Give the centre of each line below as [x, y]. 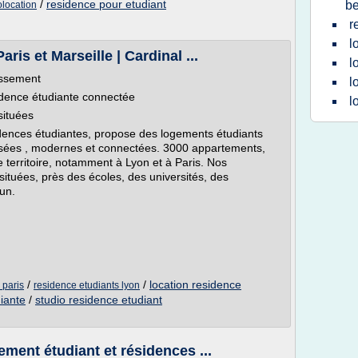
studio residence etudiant [99, 300]
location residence [195, 284]
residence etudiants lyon [87, 285]
